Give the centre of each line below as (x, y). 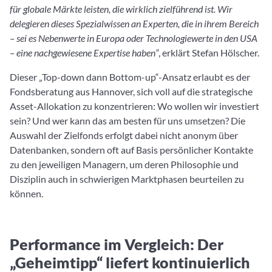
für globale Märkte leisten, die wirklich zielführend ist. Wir (121, 9)
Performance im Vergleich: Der (117, 244)
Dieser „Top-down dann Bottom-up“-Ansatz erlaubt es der (130, 77)
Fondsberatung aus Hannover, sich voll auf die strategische (131, 91)
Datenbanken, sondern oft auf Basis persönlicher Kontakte (131, 150)
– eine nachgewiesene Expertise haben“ (84, 53)
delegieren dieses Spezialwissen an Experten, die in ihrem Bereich (134, 23)
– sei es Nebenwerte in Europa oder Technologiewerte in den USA (134, 38)
